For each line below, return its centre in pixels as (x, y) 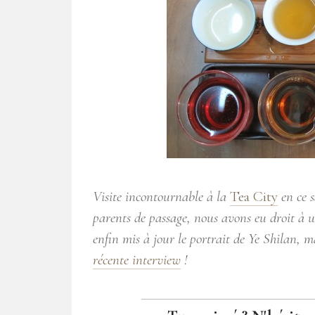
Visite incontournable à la (161, 197)
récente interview (137, 260)
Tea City (254, 197)
